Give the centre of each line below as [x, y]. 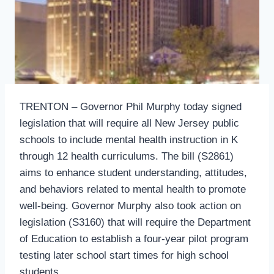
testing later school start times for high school [124, 255]
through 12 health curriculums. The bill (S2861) [127, 156]
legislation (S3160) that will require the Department [135, 222]
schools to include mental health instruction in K [129, 139]
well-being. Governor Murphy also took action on [130, 206]
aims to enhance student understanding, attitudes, [133, 172]
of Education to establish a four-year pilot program [134, 239]
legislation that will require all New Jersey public [129, 123]
